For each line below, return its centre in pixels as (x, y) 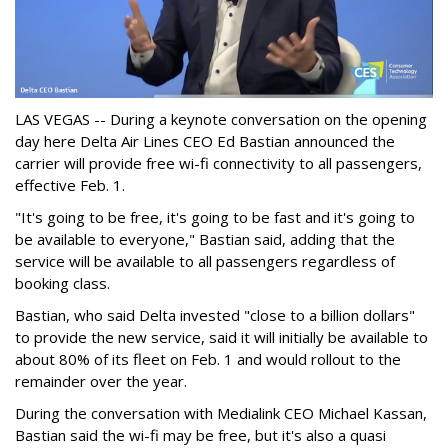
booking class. (62, 283)
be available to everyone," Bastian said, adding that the (205, 239)
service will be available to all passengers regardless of (205, 261)
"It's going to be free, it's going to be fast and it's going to (215, 217)
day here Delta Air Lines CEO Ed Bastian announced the (205, 141)
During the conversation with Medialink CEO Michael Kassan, (221, 413)
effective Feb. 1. (70, 185)
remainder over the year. (101, 381)
